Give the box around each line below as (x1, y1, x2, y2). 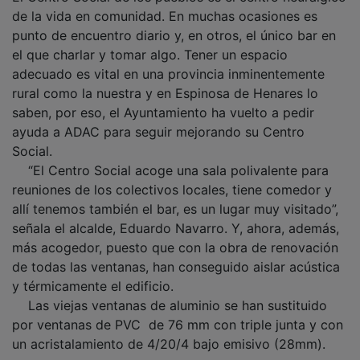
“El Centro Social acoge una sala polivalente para (12, 150, 329, 167)
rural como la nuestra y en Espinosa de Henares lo (12, 73, 318, 90)
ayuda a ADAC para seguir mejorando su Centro (12, 112, 305, 129)
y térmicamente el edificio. (12, 266, 174, 283)
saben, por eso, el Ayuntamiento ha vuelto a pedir (12, 92, 314, 109)
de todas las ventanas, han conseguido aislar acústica (12, 247, 340, 264)
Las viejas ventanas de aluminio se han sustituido (12, 285, 327, 302)
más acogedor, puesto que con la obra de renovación (12, 227, 338, 244)
